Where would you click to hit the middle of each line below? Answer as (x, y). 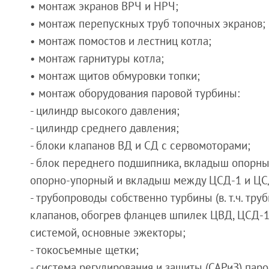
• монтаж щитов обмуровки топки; (115, 76)
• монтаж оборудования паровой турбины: (135, 93)
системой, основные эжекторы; (108, 233)
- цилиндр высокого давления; (105, 111)
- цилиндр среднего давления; (104, 128)
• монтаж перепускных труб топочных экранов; (148, 24)
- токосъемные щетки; (84, 250)
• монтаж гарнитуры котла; (97, 59)
